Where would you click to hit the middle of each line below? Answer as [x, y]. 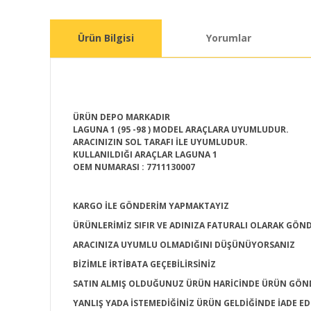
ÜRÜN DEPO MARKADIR [123, 117]
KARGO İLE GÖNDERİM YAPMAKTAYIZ [151, 206]
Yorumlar [229, 38]
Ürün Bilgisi [106, 38]
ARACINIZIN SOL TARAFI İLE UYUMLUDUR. [160, 142]
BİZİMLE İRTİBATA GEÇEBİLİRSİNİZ [144, 264]
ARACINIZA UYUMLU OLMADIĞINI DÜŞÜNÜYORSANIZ [184, 245]
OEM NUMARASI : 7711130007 [134, 167]
